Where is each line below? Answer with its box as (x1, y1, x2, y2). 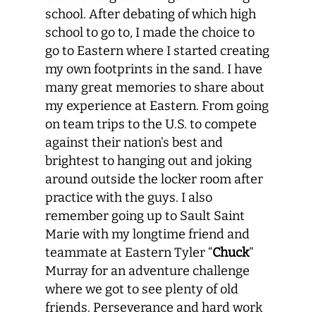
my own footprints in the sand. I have (45, 61, 262, 77)
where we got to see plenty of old (45, 281, 238, 297)
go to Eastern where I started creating (45, 43, 269, 59)
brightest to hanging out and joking (45, 153, 252, 169)
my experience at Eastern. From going (45, 98, 269, 114)
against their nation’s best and (45, 135, 223, 150)
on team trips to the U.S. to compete (45, 116, 257, 132)
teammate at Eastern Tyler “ (45, 245, 212, 260)
